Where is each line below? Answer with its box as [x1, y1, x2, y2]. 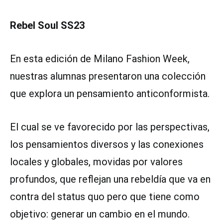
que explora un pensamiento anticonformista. [10, 87, 210, 100]
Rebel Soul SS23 [10, 19, 85, 31]
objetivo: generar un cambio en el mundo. [10, 208, 190, 220]
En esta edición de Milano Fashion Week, [10, 52, 190, 65]
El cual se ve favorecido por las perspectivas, [10, 120, 210, 133]
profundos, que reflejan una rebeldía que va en [10, 173, 211, 185]
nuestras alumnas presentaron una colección [10, 70, 206, 82]
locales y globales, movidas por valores [10, 155, 183, 168]
